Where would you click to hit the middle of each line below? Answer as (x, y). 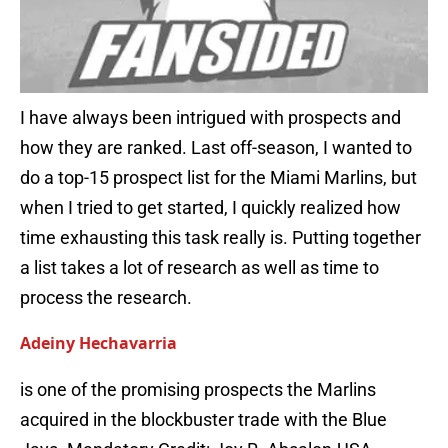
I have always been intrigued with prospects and (210, 118)
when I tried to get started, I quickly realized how (210, 208)
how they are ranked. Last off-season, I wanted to (216, 148)
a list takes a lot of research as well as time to (199, 268)
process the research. (106, 298)
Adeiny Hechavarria (98, 343)
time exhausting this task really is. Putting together (220, 238)
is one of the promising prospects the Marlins (198, 390)
